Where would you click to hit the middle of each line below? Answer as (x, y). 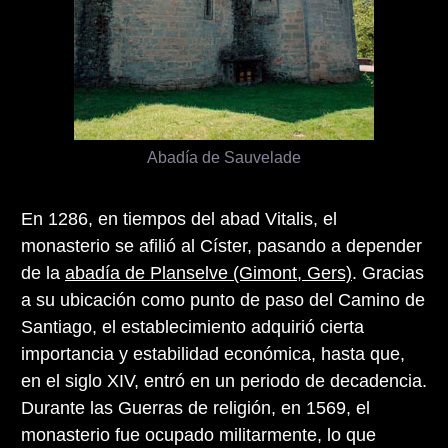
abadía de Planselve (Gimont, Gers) (208, 272)
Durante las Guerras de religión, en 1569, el (195, 407)
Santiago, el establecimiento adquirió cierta (192, 326)
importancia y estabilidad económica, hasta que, (213, 353)
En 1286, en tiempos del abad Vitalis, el (179, 218)
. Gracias (388, 272)
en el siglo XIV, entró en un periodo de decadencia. (224, 380)
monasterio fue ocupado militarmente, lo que (198, 434)
